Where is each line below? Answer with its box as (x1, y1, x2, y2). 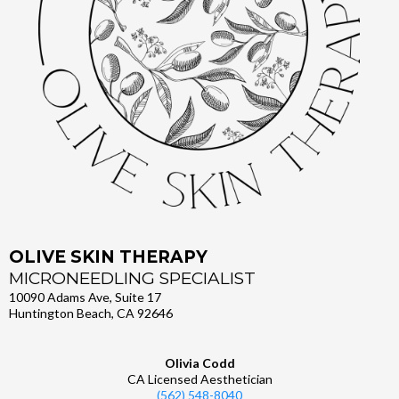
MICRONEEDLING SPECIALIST (9, 268, 256, 289)
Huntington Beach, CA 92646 (9, 305, 173, 322)
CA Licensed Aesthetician (126, 371, 273, 387)
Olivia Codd (164, 355, 235, 371)
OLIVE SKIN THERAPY (9, 247, 208, 268)
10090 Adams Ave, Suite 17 (9, 289, 161, 305)
